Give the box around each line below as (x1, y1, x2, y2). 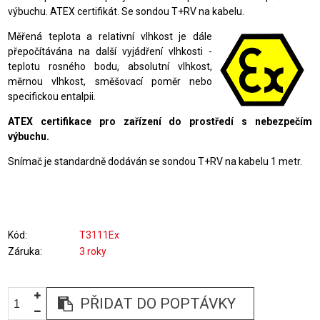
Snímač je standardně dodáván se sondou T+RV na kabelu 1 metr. (8, 156, 303, 167)
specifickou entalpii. (8, 91, 96, 102)
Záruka (8, 246, 41, 257)
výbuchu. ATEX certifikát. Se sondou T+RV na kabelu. (8, 6, 245, 17)
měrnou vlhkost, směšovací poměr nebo (8, 76, 212, 87)
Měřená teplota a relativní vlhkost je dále (8, 31, 212, 42)
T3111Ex (79, 229, 120, 241)
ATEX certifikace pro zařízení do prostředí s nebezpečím (8, 116, 312, 127)
